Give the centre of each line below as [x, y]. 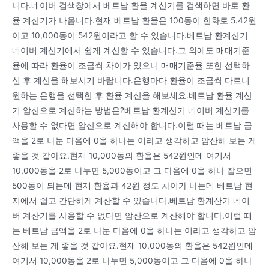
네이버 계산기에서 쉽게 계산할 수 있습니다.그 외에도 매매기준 [131, 50]
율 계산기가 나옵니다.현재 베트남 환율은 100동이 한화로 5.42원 [134, 20]
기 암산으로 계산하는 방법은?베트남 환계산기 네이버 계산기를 [131, 110]
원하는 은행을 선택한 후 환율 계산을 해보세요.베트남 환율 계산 [132, 95]
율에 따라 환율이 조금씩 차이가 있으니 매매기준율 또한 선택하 [131, 65]
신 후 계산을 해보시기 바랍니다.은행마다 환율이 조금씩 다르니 [131, 80]
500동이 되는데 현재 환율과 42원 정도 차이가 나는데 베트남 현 [132, 185]
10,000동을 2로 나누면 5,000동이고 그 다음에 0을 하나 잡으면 [132, 170]
